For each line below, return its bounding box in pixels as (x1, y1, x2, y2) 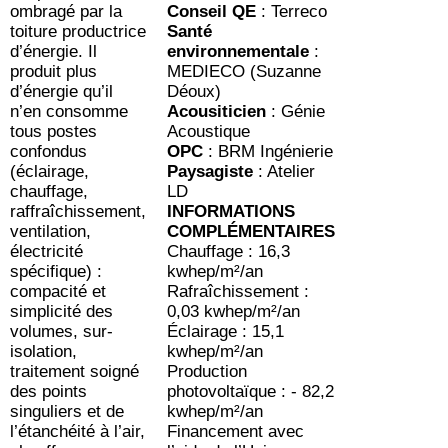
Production (167, 362, 248, 382)
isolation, (10, 342, 78, 362)
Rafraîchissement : (167, 282, 310, 302)
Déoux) (167, 82, 222, 102)
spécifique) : (10, 262, 103, 282)
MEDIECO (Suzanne (167, 62, 322, 82)
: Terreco (256, 2, 328, 22)
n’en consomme (10, 102, 129, 122)
